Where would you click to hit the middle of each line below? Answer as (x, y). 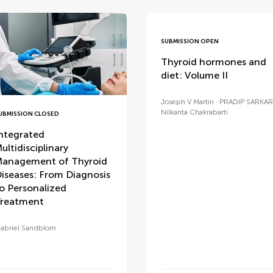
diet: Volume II (194, 75)
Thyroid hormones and (213, 62)
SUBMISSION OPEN (190, 41)
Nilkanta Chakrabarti (194, 112)
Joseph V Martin (187, 101)
